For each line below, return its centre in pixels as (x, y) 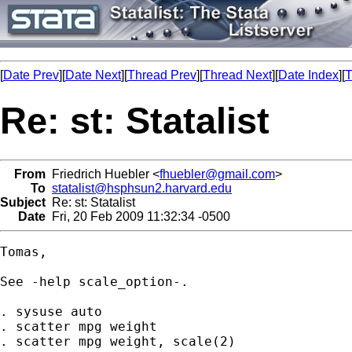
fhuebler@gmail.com (217, 174)
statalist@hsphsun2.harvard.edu (142, 188)
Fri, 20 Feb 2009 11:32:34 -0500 (138, 216)
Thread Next (237, 75)
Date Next (93, 75)
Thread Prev (162, 75)
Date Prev (31, 75)
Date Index (308, 75)
